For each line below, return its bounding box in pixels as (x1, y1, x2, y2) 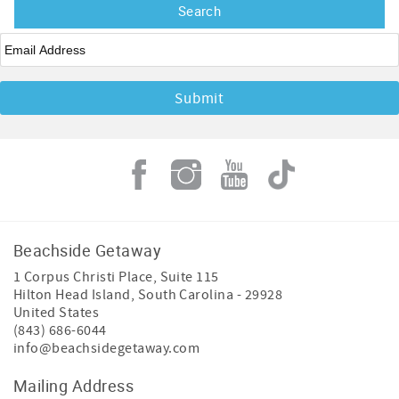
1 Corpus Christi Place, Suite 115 (13, 267, 219, 286)
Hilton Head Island (13, 285, 131, 304)
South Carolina (137, 285, 234, 304)
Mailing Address (13, 374, 134, 396)
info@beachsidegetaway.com (13, 338, 199, 357)
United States (13, 303, 100, 322)
